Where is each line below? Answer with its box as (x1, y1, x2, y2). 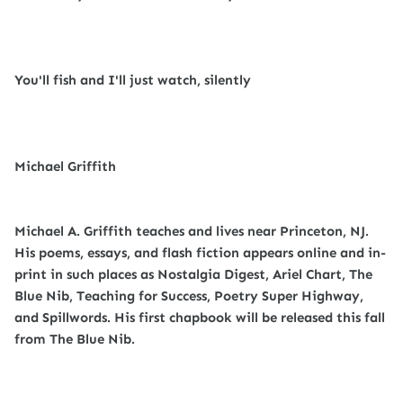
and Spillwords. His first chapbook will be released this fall (14, 309, 385, 326)
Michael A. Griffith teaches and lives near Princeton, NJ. (14, 223, 369, 239)
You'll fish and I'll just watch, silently (14, 72, 251, 88)
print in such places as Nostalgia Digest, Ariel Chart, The (14, 266, 372, 282)
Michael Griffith (14, 158, 116, 175)
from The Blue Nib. (14, 331, 135, 347)
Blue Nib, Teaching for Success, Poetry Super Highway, (14, 288, 363, 304)
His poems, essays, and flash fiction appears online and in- (14, 245, 386, 261)
